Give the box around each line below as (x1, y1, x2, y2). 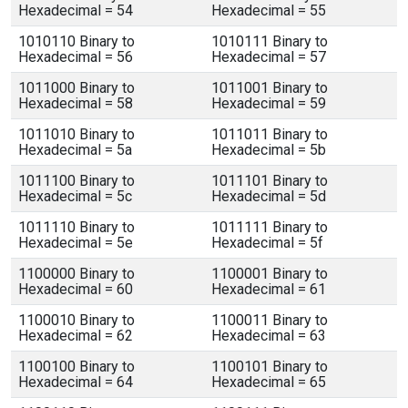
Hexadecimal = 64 (18, 373, 133, 391)
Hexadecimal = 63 (211, 327, 326, 344)
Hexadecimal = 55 (211, 2, 326, 19)
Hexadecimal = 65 (211, 373, 326, 391)
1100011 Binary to (211, 311, 328, 329)
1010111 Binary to (211, 33, 328, 50)
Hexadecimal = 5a (18, 141, 132, 158)
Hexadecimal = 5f (211, 234, 323, 251)
